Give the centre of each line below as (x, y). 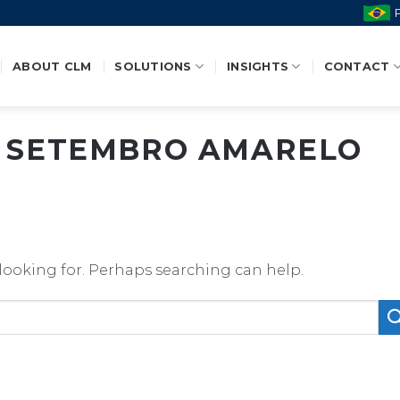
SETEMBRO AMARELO (185, 150)
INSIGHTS (258, 66)
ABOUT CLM (52, 66)
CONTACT (357, 66)
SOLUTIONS (153, 66)
